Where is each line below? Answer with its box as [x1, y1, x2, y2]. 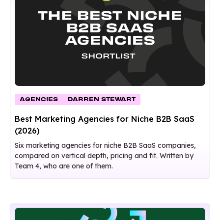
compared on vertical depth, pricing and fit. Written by [15, 151, 193, 160]
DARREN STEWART [68, 95, 136, 103]
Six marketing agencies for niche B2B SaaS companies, [15, 140, 196, 150]
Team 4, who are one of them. [15, 161, 113, 170]
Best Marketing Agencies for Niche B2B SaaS [15, 113, 194, 124]
